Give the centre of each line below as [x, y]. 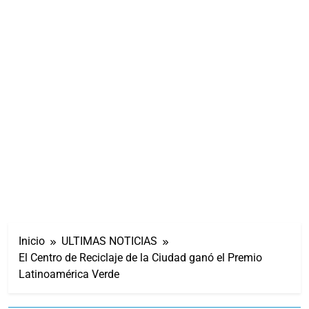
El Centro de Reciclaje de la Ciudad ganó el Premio [140, 257]
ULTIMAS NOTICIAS [109, 241]
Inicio [32, 241]
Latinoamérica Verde [69, 274]
